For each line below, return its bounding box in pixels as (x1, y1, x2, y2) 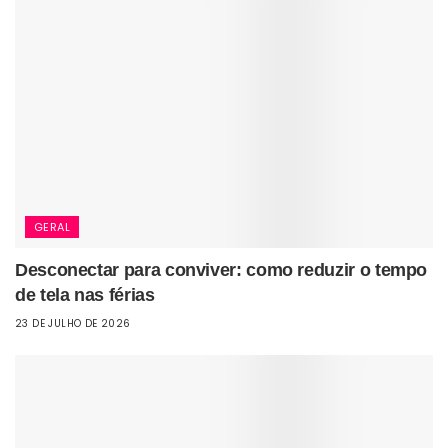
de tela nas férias (15, 284, 155, 305)
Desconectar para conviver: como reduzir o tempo (15, 259, 428, 280)
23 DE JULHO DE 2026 (15, 315, 131, 331)
